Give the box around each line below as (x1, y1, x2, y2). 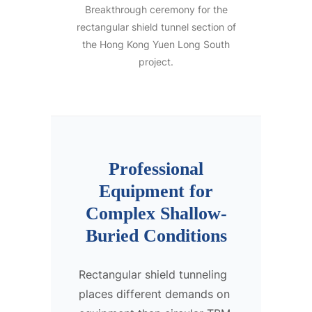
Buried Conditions (85, 225, 227, 246)
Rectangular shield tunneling (79, 267, 227, 281)
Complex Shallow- (85, 203, 227, 224)
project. (139, 55, 173, 68)
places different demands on (79, 286, 230, 301)
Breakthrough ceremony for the (84, 3, 228, 15)
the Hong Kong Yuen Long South (82, 38, 230, 50)
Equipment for (99, 180, 213, 201)
